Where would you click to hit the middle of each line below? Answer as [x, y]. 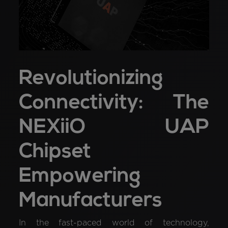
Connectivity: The [114, 103]
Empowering [80, 176]
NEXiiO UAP [114, 127]
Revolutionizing [91, 79]
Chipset [55, 152]
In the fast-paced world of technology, [114, 223]
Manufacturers [91, 201]
